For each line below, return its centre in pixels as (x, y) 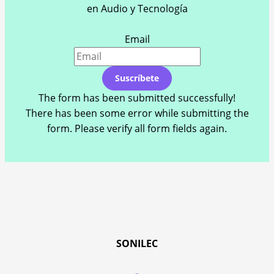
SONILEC (137, 244)
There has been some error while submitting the (137, 113)
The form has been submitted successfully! (137, 98)
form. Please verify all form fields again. (137, 129)
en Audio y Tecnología (137, 9)
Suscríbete (137, 78)
